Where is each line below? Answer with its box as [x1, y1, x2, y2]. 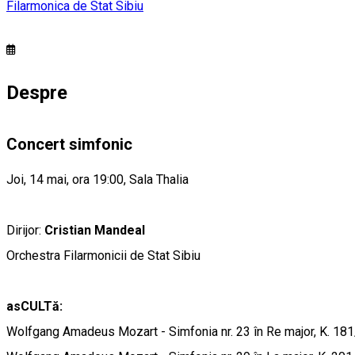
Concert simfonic [6, 135, 132, 155]
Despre [6, 81, 67, 104]
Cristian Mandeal [44, 223, 145, 239]
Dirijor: [6, 223, 44, 239]
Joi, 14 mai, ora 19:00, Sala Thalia [6, 172, 189, 188]
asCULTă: [6, 299, 63, 315]
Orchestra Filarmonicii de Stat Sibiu [6, 248, 200, 264]
